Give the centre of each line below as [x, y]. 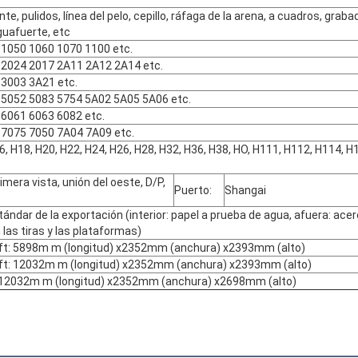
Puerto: [193, 191]
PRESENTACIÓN [179, 140]
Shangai [245, 191]
